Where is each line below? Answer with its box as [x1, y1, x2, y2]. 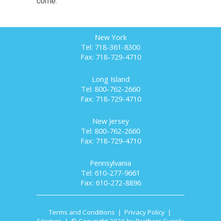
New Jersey [92, 116, 129, 126]
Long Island [91, 74, 130, 84]
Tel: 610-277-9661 [81, 168, 140, 178]
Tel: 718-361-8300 [81, 42, 140, 52]
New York [94, 32, 127, 42]
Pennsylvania [90, 158, 131, 168]
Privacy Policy [124, 208, 165, 217]
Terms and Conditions [48, 208, 115, 217]
